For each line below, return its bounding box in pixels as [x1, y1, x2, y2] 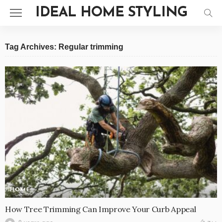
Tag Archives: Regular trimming [5, 43, 123, 51]
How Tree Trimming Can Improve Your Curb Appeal [5, 204, 196, 214]
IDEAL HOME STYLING [35, 6, 187, 20]
